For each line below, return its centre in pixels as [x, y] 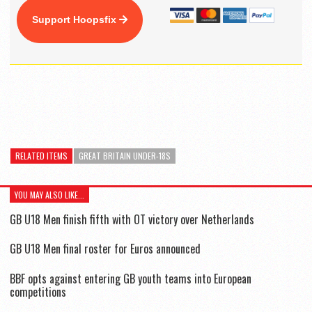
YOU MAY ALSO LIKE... [49, 195]
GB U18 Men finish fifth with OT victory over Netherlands [132, 220]
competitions [38, 291]
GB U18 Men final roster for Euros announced [105, 249]
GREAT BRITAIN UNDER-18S [125, 156]
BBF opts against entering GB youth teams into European [131, 278]
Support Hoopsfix [76, 20]
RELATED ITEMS [41, 156]
